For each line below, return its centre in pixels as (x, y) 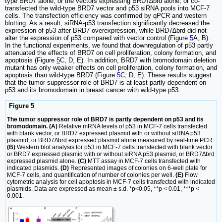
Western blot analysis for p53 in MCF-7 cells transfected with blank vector (114, 147)
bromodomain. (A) (32, 126)
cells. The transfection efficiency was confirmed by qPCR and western (106, 16)
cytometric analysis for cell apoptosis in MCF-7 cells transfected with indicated (111, 182)
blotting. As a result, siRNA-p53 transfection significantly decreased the (107, 23)
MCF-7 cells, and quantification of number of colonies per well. (91, 175)
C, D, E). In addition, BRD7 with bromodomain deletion (138, 60)
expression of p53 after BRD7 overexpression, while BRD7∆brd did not (106, 31)
